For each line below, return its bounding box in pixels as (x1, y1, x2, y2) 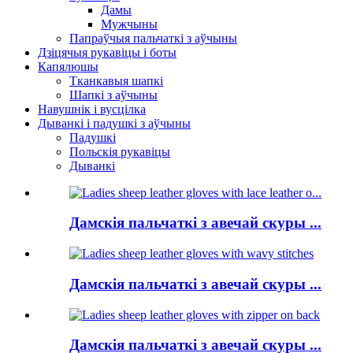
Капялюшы (38, 59, 98, 73)
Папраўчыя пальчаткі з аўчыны (69, 31, 237, 45)
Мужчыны (101, 17, 158, 31)
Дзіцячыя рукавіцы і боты (38, 45, 176, 59)
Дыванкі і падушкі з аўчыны (38, 116, 191, 130)
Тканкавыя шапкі (69, 73, 163, 87)
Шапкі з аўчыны (69, 87, 158, 102)
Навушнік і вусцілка (38, 102, 146, 116)
